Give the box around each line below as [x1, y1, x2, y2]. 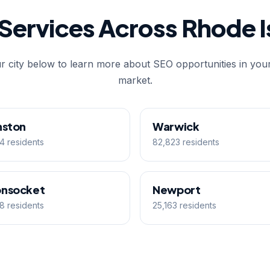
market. [118, 74, 152, 86]
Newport [152, 183, 201, 196]
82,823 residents [152, 137, 219, 147]
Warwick [152, 119, 199, 133]
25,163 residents [152, 200, 216, 210]
